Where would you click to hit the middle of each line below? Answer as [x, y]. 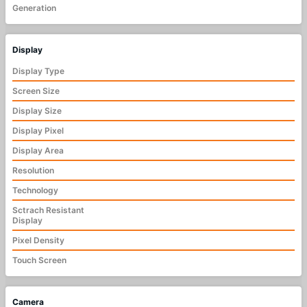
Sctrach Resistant [48, 210]
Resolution [33, 171]
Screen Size [36, 91]
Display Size [37, 111]
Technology [35, 191]
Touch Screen [39, 260]
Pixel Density [38, 241]
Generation [34, 8]
